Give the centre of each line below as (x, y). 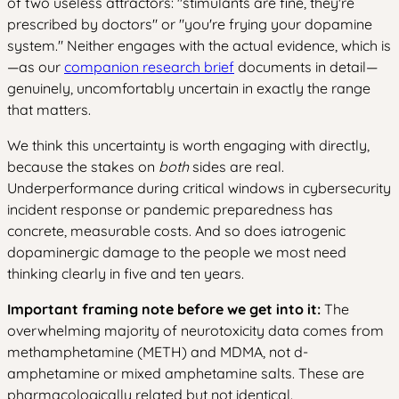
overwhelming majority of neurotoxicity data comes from (195, 330)
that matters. (49, 110)
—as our (36, 67)
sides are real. (236, 167)
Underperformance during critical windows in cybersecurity (199, 188)
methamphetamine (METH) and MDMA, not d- (158, 352)
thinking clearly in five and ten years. (126, 273)
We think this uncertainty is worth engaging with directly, (188, 145)
